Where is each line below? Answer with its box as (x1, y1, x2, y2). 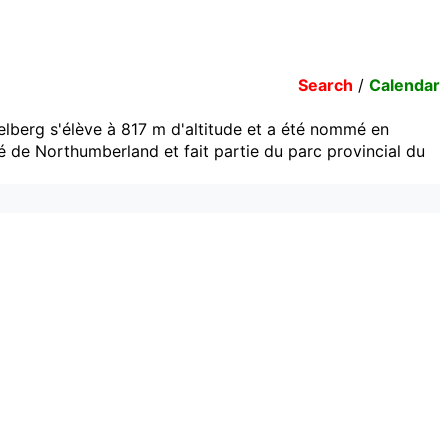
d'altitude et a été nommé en (166, 119, 389, 139)
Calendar (369, 75, 440, 95)
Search (298, 75, 353, 95)
